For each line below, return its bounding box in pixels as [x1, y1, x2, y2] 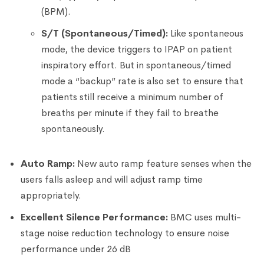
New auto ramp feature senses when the [77, 157, 252, 170]
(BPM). [41, 5, 71, 18]
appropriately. [21, 189, 81, 202]
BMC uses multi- [170, 210, 241, 223]
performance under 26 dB [21, 242, 131, 255]
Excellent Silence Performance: [21, 210, 170, 223]
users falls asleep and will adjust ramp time [21, 173, 203, 186]
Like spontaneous [168, 27, 243, 39]
